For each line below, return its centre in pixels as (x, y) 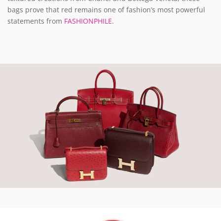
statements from (35, 21)
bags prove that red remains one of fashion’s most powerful (106, 10)
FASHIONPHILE (87, 21)
